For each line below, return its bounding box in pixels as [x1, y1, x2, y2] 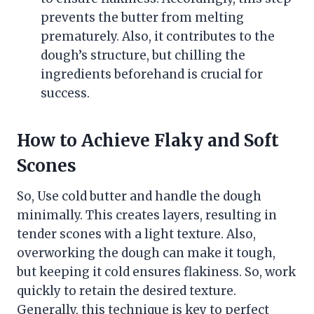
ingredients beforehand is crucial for [41, 67, 263, 83]
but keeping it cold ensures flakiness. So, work [17, 264, 296, 280]
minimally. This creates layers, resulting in [17, 207, 277, 224]
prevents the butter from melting [41, 10, 244, 26]
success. [41, 86, 90, 102]
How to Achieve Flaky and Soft [17, 130, 279, 152]
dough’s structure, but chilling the [41, 48, 245, 64]
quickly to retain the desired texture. [17, 283, 236, 299]
